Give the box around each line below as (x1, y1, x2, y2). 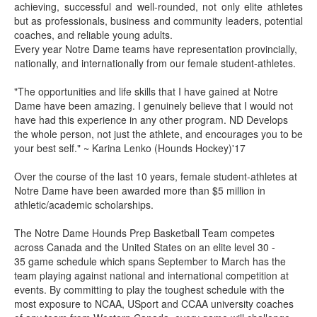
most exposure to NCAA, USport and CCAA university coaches (14, 296, 294, 311)
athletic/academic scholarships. (14, 197, 154, 212)
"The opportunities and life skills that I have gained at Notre (14, 84, 278, 99)
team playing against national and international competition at (14, 268, 289, 283)
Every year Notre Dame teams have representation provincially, (14, 42, 297, 57)
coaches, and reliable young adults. (14, 28, 173, 42)
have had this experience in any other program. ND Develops (14, 113, 288, 127)
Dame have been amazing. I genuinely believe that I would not (14, 98, 293, 113)
